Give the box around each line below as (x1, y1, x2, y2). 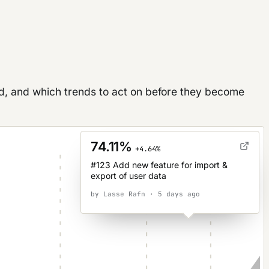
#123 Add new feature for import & (91, 160, 228, 171)
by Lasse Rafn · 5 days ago (91, 190, 200, 199)
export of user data (91, 171, 166, 181)
